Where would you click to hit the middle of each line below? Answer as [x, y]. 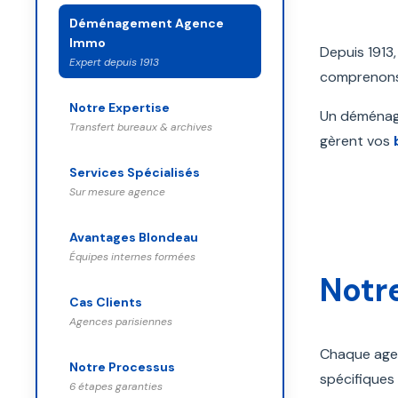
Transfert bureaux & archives [141, 127]
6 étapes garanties [116, 386]
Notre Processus [122, 367]
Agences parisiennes [121, 322]
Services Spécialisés [135, 172]
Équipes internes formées [132, 257]
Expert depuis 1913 [114, 62]
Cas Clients [106, 302]
